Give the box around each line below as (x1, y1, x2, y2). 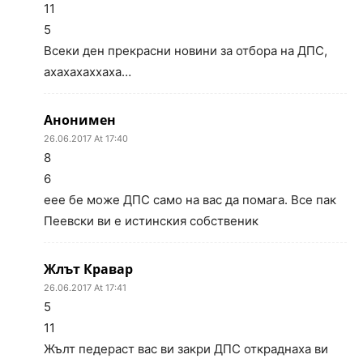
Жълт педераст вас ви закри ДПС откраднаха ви (44, 341, 328, 357)
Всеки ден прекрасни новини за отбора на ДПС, (44, 43, 327, 59)
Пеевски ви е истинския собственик (44, 213, 258, 229)
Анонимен (44, 111, 116, 130)
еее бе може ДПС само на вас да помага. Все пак (44, 192, 336, 208)
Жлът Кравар (44, 260, 133, 279)
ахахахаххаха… (44, 64, 131, 80)
